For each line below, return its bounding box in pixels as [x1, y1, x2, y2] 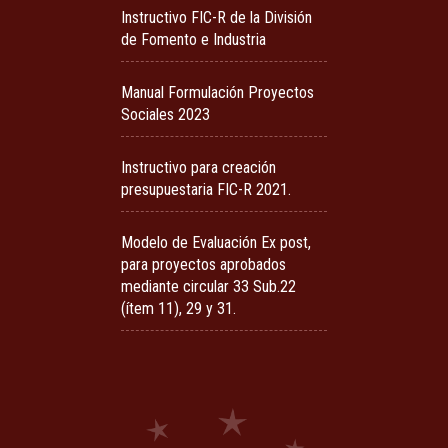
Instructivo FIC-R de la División [121, 8, 313, 28]
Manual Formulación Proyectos [121, 83, 315, 103]
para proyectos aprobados [121, 255, 287, 275]
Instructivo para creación [121, 158, 277, 178]
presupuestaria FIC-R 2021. [121, 180, 292, 200]
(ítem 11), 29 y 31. [121, 299, 237, 319]
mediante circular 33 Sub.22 [121, 277, 297, 297]
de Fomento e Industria [121, 30, 267, 50]
